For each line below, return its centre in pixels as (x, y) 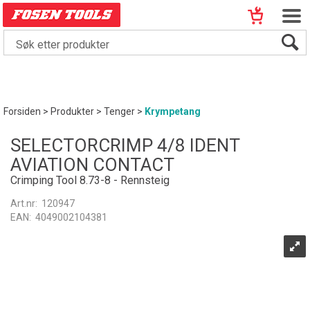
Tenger (119, 111)
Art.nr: (25, 203)
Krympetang (173, 111)
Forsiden (22, 111)
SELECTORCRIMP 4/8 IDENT (125, 145)
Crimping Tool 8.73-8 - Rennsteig (90, 180)
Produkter (72, 111)
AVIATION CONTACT (92, 165)
